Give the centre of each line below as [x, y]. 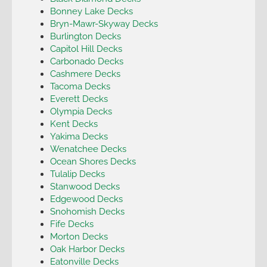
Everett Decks [79, 98]
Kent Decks [74, 123]
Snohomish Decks [87, 211]
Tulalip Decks [77, 173]
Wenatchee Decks [88, 148]
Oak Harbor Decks [87, 249]
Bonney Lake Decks [91, 11]
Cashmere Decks [85, 73]
